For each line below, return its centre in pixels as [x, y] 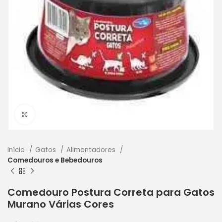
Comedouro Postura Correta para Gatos [111, 192]
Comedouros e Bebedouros [55, 160]
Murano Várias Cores [61, 204]
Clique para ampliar [70, 114]
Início [17, 150]
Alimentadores [92, 150]
